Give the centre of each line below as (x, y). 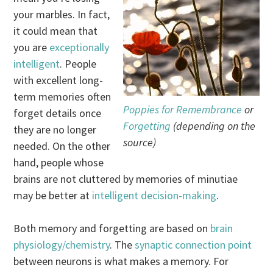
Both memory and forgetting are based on (112, 229)
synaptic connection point (193, 245)
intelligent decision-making (154, 196)
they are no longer (55, 130)
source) (139, 143)
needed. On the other (62, 146)
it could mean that (56, 31)
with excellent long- (58, 80)
